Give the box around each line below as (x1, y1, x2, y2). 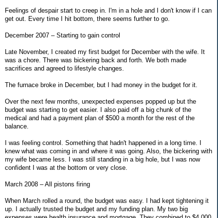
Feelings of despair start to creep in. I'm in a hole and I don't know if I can (5, 6, 212, 14)
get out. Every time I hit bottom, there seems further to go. (5, 15, 170, 22)
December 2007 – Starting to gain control (5, 31, 120, 39)
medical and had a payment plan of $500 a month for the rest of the (5, 114, 195, 122)
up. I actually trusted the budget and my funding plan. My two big (5, 205, 188, 213)
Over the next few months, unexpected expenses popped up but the (5, 97, 196, 105)
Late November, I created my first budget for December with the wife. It (5, 48, 205, 55)
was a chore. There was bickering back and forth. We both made (5, 56, 186, 64)
